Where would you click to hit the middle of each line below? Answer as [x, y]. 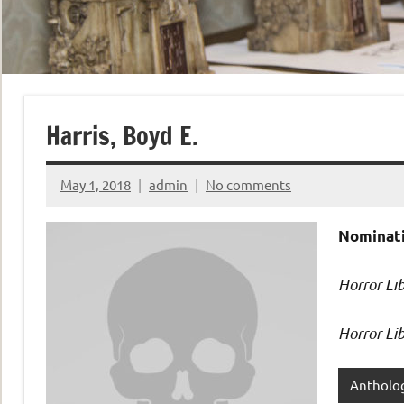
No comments [248, 185]
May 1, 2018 [96, 185]
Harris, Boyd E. [122, 135]
